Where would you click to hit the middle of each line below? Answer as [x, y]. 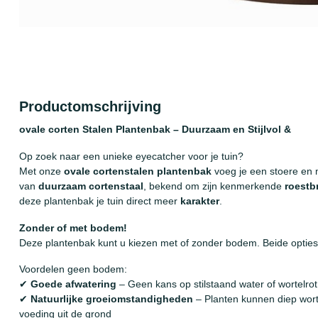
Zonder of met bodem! [73, 227]
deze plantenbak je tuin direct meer [100, 201]
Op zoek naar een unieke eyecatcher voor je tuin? [131, 156]
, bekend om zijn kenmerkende [214, 186]
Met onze [42, 171]
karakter [200, 201]
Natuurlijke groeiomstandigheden [112, 299]
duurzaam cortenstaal [91, 186]
